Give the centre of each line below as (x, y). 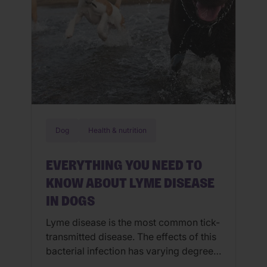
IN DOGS (70, 202)
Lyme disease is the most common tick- (133, 223)
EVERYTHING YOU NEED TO (124, 166)
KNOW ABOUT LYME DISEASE (130, 184)
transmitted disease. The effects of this (131, 237)
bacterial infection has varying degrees (132, 251)
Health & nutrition (117, 131)
